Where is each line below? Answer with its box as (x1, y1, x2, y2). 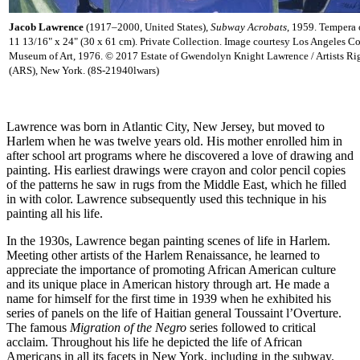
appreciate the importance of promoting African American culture (6, 263, 336, 277)
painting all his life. (6, 207, 103, 221)
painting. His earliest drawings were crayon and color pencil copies (6, 163, 346, 178)
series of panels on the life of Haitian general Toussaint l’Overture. (6, 306, 342, 321)
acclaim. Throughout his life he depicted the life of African (6, 335, 302, 350)
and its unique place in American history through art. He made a (6, 277, 329, 292)
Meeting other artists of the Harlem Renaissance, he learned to (6, 248, 320, 263)
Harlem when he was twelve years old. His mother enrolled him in (6, 134, 342, 149)
